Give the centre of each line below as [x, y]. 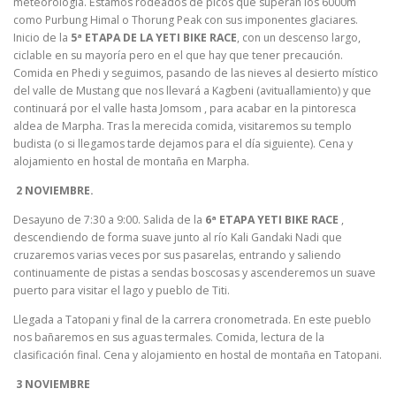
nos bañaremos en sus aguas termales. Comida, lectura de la [169, 338]
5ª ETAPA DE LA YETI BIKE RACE [154, 37]
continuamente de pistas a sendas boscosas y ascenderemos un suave [194, 273]
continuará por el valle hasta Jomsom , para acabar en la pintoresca [185, 108]
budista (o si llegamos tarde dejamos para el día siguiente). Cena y [183, 143]
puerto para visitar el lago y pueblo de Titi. [122, 291]
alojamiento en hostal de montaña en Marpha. [131, 161]
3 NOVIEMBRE [52, 385]
